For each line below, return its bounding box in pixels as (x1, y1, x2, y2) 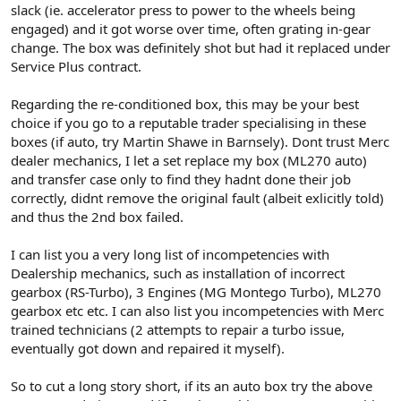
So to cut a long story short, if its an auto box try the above (11, 377, 372, 395)
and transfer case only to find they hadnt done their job (11, 170, 351, 188)
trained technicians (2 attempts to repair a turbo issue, (11, 320, 345, 338)
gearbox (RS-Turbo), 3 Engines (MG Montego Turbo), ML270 (11, 283, 381, 301)
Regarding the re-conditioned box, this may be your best (11, 95, 359, 113)
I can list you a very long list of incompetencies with (11, 245, 329, 263)
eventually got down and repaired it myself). (11, 339, 285, 357)
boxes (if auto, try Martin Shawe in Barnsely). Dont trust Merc (11, 132, 389, 150)
